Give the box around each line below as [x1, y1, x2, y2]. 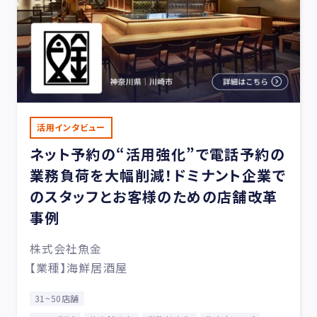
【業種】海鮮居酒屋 [29, 259, 127, 276]
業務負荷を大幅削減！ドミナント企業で [29, 165, 286, 185]
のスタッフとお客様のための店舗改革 [29, 186, 278, 207]
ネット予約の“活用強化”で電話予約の [29, 144, 285, 164]
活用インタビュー [36, 121, 105, 133]
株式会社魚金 [29, 240, 103, 257]
